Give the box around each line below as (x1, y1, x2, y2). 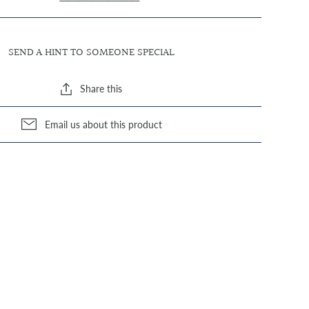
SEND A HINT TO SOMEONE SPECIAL (8, 43, 175, 61)
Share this (80, 83, 123, 95)
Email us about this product (44, 118, 162, 130)
